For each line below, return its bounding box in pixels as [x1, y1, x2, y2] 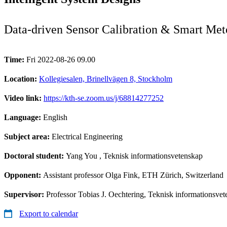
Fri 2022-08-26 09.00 [26, 55, 95, 64]
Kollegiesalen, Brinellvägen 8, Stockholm [39, 74, 172, 83]
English [43, 112, 67, 122]
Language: [4, 112, 43, 122]
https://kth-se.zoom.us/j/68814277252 [44, 93, 164, 102]
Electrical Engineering [52, 132, 123, 141]
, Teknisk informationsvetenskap [97, 151, 203, 160]
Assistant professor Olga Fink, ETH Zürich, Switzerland [43, 170, 223, 179]
